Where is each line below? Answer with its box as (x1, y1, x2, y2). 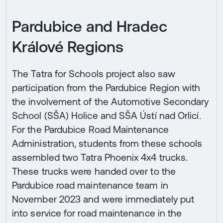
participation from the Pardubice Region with (12, 82, 201, 94)
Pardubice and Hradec (12, 17, 167, 36)
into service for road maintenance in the (12, 208, 182, 219)
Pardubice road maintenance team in (12, 180, 168, 191)
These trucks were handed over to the (12, 166, 176, 177)
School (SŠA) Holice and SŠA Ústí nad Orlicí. (12, 110, 201, 121)
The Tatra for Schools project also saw (12, 68, 176, 80)
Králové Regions (12, 38, 123, 56)
